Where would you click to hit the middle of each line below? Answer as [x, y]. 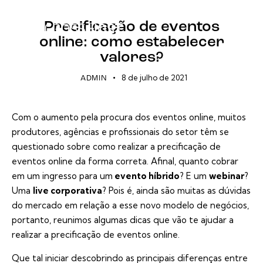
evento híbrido [146, 176]
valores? [131, 58]
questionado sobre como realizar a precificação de [116, 147]
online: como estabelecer [131, 42]
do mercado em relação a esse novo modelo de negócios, [130, 205]
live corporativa [68, 191]
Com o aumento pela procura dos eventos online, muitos [129, 117]
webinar [227, 176]
